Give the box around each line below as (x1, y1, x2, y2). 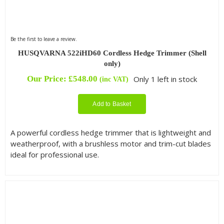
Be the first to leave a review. (10, 35, 77, 42)
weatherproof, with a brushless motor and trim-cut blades (10, 138, 211, 148)
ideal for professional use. (10, 149, 99, 159)
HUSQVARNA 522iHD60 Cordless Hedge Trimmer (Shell (17, 48, 206, 57)
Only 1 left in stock (133, 73, 197, 84)
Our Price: (26, 73, 68, 83)
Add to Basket (92, 100, 131, 107)
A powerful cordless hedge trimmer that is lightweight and (10, 127, 211, 137)
